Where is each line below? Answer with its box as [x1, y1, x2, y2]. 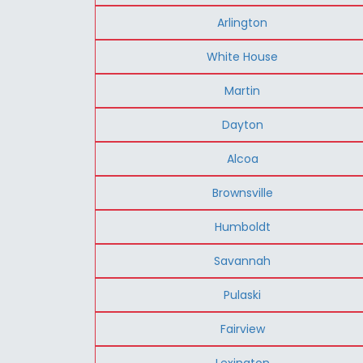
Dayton [221, 116, 263, 133]
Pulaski [224, 286, 262, 303]
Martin [224, 82, 261, 99]
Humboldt [214, 218, 271, 235]
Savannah [214, 252, 271, 269]
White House [207, 48, 279, 65]
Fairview [220, 320, 265, 337]
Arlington [217, 14, 268, 31]
